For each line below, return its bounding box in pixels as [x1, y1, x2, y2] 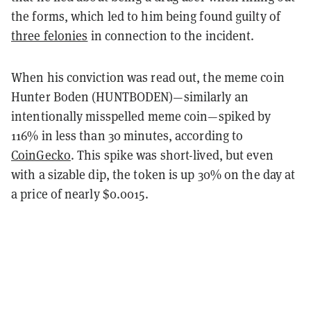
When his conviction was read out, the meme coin [11, 69, 285, 85]
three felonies [11, 27, 88, 44]
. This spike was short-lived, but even [70, 146, 274, 163]
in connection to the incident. [87, 27, 255, 44]
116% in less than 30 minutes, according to [11, 127, 244, 144]
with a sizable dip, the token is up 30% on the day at [11, 166, 296, 183]
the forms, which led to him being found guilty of [11, 8, 280, 24]
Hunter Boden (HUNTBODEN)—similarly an [11, 88, 249, 105]
